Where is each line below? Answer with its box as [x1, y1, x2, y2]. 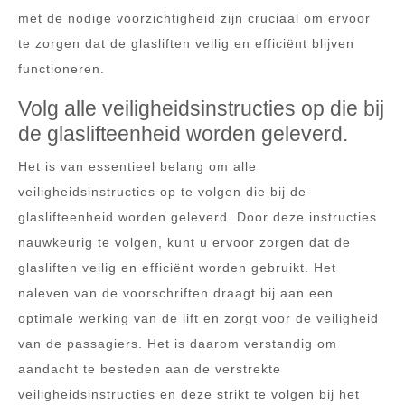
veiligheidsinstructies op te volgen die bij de [18, 184, 306, 199]
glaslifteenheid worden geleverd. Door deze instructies [18, 210, 377, 224]
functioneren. [18, 61, 105, 76]
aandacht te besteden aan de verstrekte [18, 362, 281, 376]
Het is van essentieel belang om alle [18, 159, 257, 174]
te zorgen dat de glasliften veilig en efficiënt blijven [18, 36, 354, 51]
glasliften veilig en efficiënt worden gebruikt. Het [18, 260, 336, 275]
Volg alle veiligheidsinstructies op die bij [18, 97, 384, 120]
